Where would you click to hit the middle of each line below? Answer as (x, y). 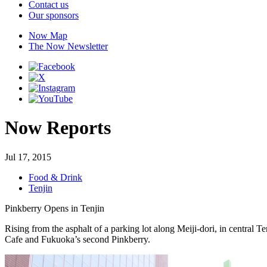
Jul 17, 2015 (28, 157)
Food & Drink (55, 177)
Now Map (48, 35)
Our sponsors (54, 15)
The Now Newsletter (68, 46)
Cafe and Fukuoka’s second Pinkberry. (77, 239)
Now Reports (58, 128)
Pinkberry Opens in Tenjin (55, 208)
